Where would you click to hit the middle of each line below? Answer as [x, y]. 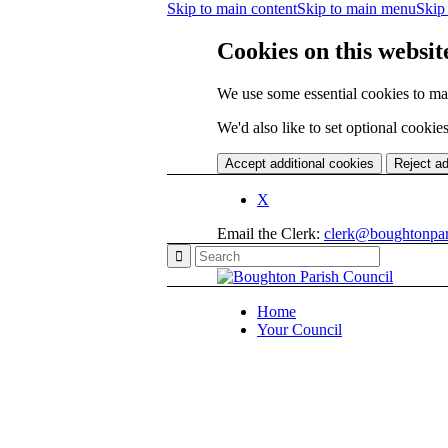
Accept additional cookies [299, 163]
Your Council [299, 329]
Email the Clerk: [270, 233]
